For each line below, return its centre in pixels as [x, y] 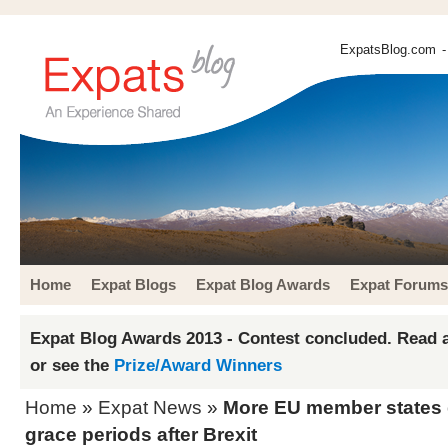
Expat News [150, 407]
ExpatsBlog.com [388, 49]
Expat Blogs [133, 284]
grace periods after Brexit [141, 434]
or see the [72, 365]
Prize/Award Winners [198, 365]
